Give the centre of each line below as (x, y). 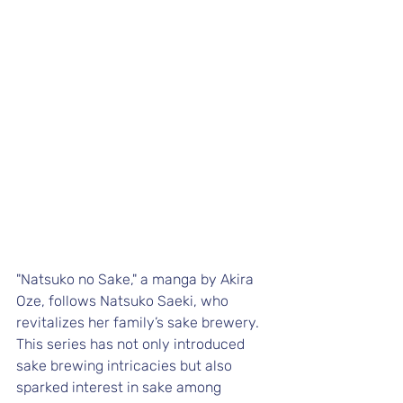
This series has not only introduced (132, 345)
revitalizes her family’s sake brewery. (139, 323)
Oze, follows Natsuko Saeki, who (124, 301)
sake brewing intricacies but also (126, 366)
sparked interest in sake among (121, 388)
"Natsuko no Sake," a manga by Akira (137, 280)
